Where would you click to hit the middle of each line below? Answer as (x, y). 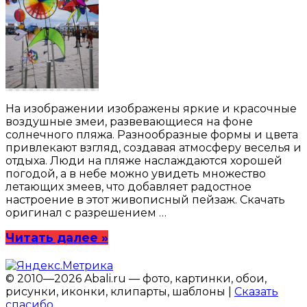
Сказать (256, 292)
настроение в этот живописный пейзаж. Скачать (145, 200)
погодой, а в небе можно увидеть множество (136, 174)
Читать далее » (57, 238)
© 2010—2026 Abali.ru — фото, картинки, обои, (136, 279)
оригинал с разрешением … (86, 213)
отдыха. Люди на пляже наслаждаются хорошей (144, 161)
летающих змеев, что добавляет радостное (128, 187)
